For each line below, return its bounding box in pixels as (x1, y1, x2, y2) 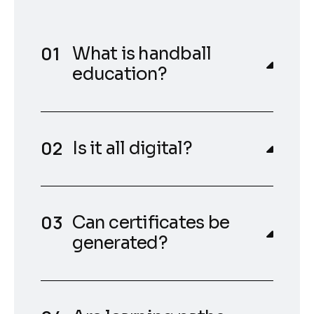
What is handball (72, 42, 212, 64)
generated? (72, 231, 168, 254)
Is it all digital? (72, 137, 192, 159)
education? (72, 62, 167, 85)
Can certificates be (72, 211, 230, 233)
